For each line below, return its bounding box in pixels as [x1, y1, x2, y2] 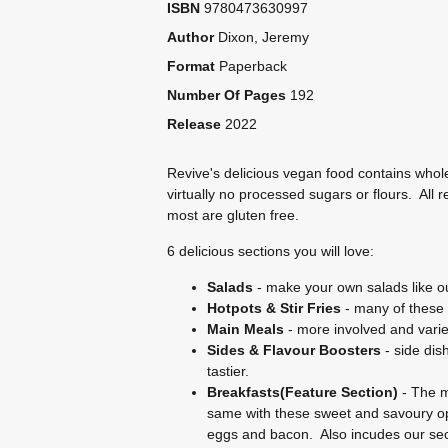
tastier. [206, 363, 249, 379]
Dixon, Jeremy [217, 29, 309, 45]
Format [166, 58, 215, 74]
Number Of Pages [166, 87, 286, 103]
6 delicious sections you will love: [166, 243, 374, 259]
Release [166, 116, 221, 132]
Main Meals [206, 321, 284, 337]
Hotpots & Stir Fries [206, 300, 341, 316]
